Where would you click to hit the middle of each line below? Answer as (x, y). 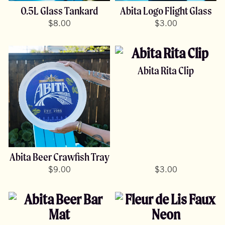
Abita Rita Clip (166, 70)
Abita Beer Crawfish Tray (59, 157)
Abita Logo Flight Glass (166, 11)
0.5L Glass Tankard (59, 11)
